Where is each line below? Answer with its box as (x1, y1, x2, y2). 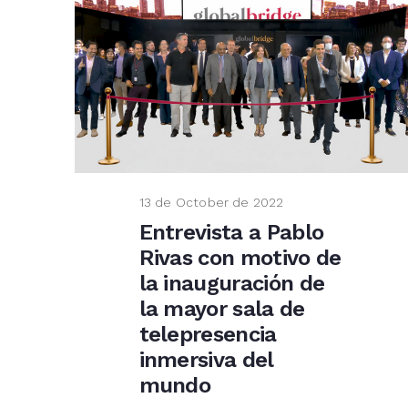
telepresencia (138, 321, 277, 347)
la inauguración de (138, 270, 325, 296)
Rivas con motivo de (138, 244, 342, 270)
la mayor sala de (138, 295, 305, 321)
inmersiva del (138, 346, 273, 372)
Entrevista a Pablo (138, 219, 324, 245)
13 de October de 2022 (138, 195, 284, 210)
